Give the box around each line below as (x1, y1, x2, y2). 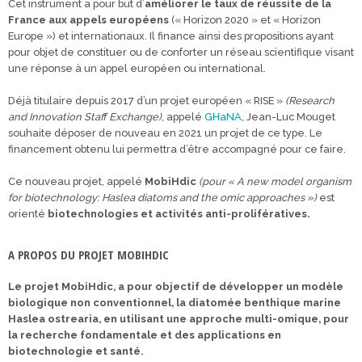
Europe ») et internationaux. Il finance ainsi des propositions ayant (8, 30, 334, 42)
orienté (8, 208, 48, 220)
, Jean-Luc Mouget (242, 111, 335, 123)
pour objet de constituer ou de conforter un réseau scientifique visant (8, 46, 354, 58)
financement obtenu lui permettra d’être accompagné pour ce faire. (8, 143, 346, 155)
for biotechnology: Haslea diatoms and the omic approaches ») (8, 192, 319, 204)
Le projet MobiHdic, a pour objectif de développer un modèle (8, 280, 343, 293)
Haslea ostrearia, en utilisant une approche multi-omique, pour (8, 313, 349, 325)
